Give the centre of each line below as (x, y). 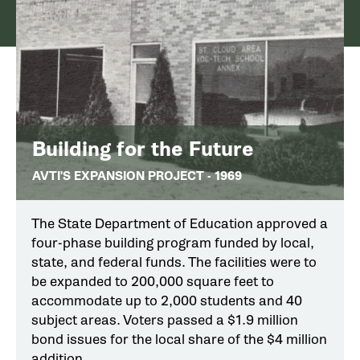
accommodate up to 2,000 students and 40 (167, 301)
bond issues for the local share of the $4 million (179, 340)
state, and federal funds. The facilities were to (174, 263)
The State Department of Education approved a (180, 224)
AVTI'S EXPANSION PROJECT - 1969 (137, 177)
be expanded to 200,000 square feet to (153, 282)
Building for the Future (143, 149)
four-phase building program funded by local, (173, 243)
